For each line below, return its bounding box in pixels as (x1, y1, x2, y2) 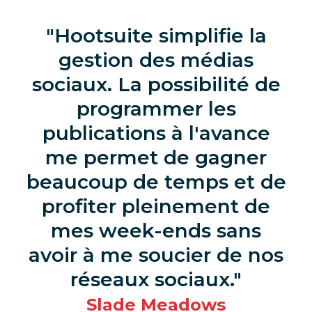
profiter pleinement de (42, 194, 270, 218)
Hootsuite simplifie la (54, 23, 267, 47)
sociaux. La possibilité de (31, 72, 281, 96)
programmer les (76, 96, 236, 120)
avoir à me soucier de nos (29, 242, 283, 267)
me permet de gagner (45, 145, 267, 169)
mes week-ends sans (51, 218, 261, 242)
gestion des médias (58, 47, 253, 72)
